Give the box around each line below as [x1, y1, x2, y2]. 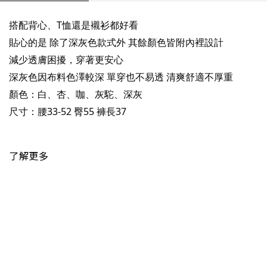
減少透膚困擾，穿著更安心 [9, 53, 123, 66]
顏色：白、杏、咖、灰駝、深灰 [9, 88, 142, 101]
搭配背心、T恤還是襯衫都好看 [9, 18, 138, 32]
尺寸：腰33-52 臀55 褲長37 [9, 105, 126, 118]
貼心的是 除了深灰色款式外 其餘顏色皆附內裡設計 [9, 36, 223, 49]
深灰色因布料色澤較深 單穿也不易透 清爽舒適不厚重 [9, 70, 233, 83]
